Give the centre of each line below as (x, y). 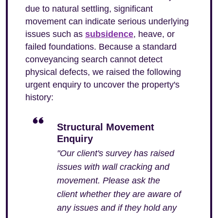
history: (39, 97)
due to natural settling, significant (89, 9)
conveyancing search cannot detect (94, 59)
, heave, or (154, 34)
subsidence (109, 34)
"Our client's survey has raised (116, 153)
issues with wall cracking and (113, 167)
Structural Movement (106, 127)
